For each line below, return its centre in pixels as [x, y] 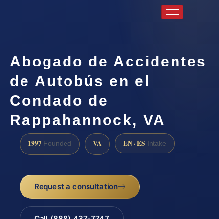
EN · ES [134, 143]
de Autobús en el [80, 81]
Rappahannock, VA [88, 120]
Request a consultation [76, 187]
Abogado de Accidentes [108, 61]
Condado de [59, 100]
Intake [156, 143]
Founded [56, 143]
